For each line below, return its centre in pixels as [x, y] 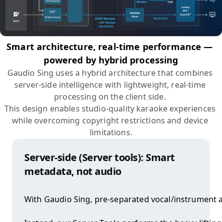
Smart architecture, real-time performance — [110, 47]
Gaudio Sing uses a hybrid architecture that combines [110, 73]
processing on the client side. [111, 97]
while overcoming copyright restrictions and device [110, 121]
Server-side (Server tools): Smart [100, 158]
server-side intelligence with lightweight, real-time [110, 85]
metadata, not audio [73, 171]
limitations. [111, 133]
